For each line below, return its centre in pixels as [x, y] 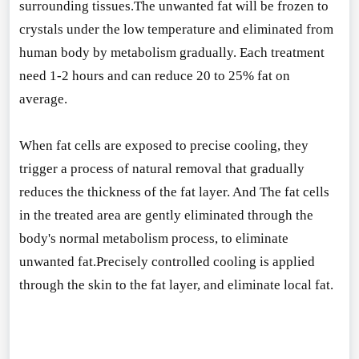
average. [43, 99]
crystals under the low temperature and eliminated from [176, 29]
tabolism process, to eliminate [204, 238]
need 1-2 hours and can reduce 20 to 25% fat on [154, 75]
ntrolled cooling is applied [240, 261]
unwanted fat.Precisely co [92, 261]
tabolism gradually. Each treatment [226, 52]
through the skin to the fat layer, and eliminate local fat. [176, 284]
